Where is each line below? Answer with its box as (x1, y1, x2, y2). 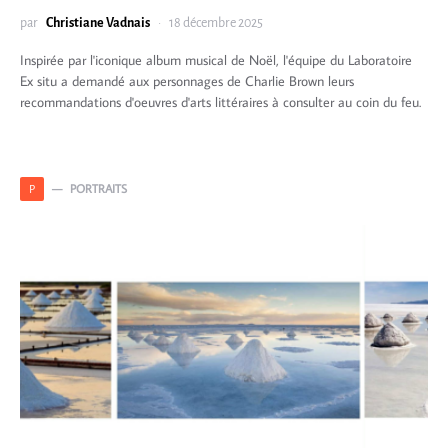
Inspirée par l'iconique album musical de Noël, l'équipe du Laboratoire (20, 51, 412, 69)
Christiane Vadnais (46, 16, 150, 30)
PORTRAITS (70, 181, 127, 196)
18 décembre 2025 (169, 16, 263, 30)
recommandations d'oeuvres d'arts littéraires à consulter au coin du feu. (20, 93, 421, 111)
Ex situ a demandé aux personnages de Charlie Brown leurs (20, 72, 354, 90)
